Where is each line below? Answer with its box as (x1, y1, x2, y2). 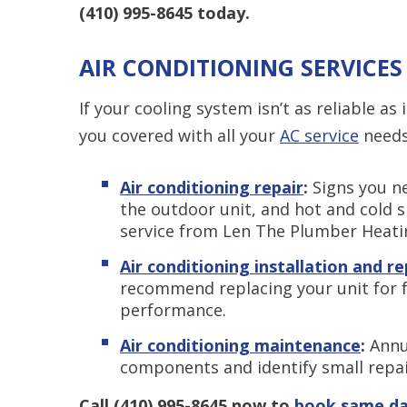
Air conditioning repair (120, 175, 303, 198)
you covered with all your (79, 124, 280, 146)
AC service (280, 124, 359, 146)
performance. (120, 298, 226, 321)
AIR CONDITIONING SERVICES (79, 51, 402, 83)
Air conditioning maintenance (120, 333, 361, 356)
